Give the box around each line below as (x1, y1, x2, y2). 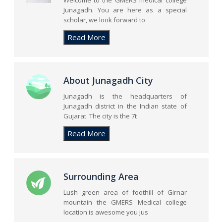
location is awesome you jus (63, 208, 148, 217)
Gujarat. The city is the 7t (63, 111, 137, 120)
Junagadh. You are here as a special (63, 5, 187, 14)
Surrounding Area (63, 170, 139, 182)
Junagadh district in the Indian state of (63, 102, 187, 111)
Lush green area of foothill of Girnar (63, 188, 187, 197)
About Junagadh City (63, 74, 153, 86)
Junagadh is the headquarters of (63, 92, 187, 101)
